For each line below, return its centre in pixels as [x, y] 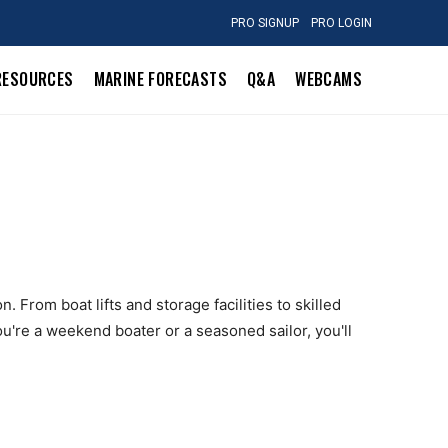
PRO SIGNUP [264, 23]
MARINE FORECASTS [160, 79]
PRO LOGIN [341, 23]
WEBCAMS [328, 79]
